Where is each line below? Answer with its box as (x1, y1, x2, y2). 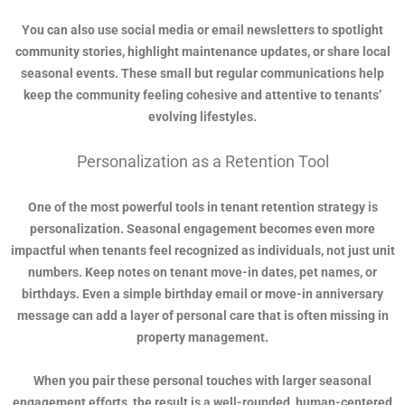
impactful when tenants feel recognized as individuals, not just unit (10, 243, 395, 259)
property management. (137, 330, 268, 345)
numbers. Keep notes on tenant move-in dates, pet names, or (28, 265, 377, 280)
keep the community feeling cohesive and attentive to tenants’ (24, 88, 381, 103)
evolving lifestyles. (148, 109, 257, 125)
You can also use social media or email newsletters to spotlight (22, 23, 383, 38)
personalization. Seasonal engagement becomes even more (30, 221, 375, 237)
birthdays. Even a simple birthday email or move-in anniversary (22, 287, 383, 302)
